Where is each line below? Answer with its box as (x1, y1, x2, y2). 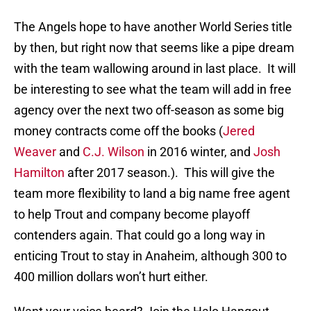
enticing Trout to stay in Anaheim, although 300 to (14, 249, 287, 264)
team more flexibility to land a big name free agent (14, 186, 290, 201)
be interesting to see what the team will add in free (14, 82, 292, 97)
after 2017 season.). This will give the (65, 165, 275, 180)
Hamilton (14, 165, 65, 180)
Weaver (14, 144, 56, 160)
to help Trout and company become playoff (14, 207, 250, 222)
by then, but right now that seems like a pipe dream (14, 40, 294, 56)
